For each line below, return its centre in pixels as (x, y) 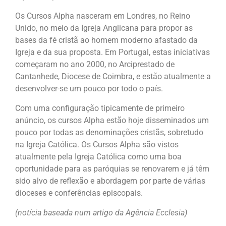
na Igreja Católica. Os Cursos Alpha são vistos (97, 145)
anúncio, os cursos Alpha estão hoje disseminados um (112, 120)
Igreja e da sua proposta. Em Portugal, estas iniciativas (112, 52)
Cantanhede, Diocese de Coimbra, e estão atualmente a (113, 76)
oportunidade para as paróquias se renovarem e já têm (112, 169)
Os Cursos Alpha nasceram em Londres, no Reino (103, 16)
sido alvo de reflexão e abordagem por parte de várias (110, 181)
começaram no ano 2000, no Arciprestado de (95, 64)
